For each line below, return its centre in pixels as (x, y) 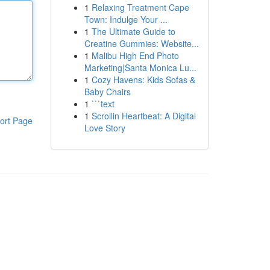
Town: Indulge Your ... (126, 19)
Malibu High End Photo (135, 55)
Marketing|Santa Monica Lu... (140, 67)
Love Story (105, 128)
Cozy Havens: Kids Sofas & (143, 80)
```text (103, 104)
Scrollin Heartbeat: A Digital (143, 116)
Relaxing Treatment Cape (140, 7)
